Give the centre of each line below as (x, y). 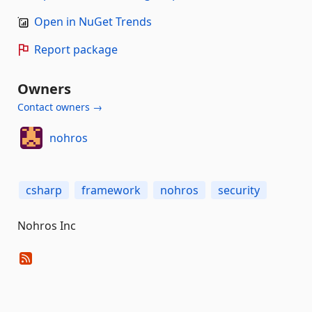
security (239, 190)
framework (111, 190)
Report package (76, 49)
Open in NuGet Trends (93, 22)
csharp (44, 190)
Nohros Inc (47, 226)
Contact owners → (60, 107)
